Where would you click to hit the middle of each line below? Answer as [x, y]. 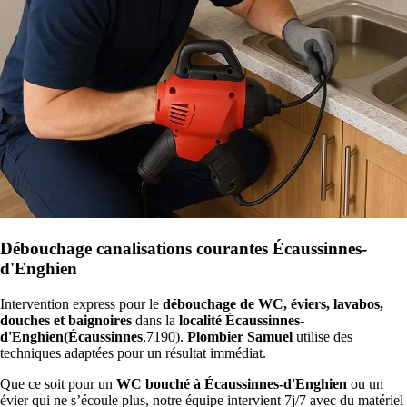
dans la [155, 320]
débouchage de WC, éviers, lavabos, [273, 303]
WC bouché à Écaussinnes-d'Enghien [232, 383]
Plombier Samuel [240, 336]
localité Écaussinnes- [242, 320]
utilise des [323, 336]
